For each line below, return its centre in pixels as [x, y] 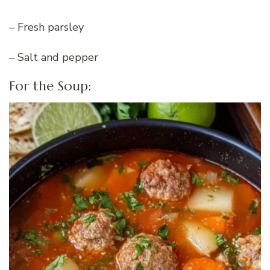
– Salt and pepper [54, 57]
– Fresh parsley [46, 27]
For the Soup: [50, 86]
